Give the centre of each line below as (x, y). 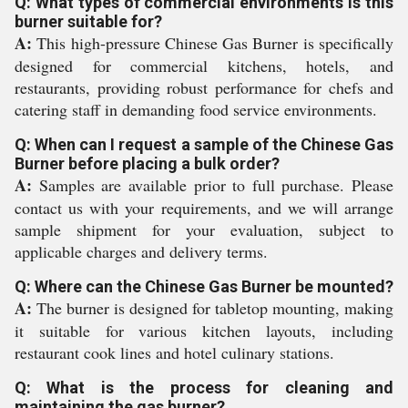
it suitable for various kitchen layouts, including (204, 331)
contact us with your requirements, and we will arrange (204, 208)
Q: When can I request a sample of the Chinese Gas (204, 144)
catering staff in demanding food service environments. (196, 109)
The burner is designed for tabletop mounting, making (213, 308)
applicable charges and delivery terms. (141, 251)
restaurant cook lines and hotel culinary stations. (174, 352)
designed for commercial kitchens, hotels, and (204, 66)
